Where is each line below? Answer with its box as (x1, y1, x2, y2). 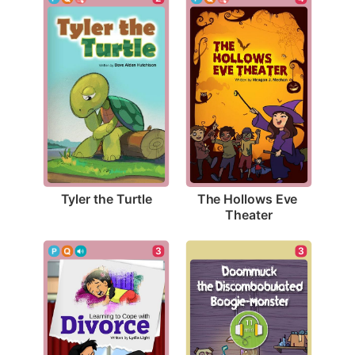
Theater (225, 206, 273, 223)
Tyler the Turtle (60, 190, 152, 207)
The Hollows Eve (197, 190, 298, 207)
